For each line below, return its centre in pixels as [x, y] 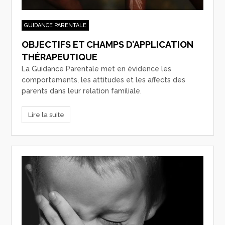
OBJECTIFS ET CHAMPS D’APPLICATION [108, 45]
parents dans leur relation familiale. [82, 91]
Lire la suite [46, 115]
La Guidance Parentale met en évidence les [97, 69]
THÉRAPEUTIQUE [60, 57]
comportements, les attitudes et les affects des [104, 80]
